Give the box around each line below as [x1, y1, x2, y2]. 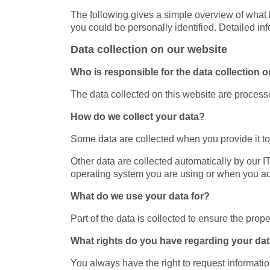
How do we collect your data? [71, 111, 205, 122]
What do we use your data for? [71, 190, 210, 201]
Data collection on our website [71, 43, 227, 55]
